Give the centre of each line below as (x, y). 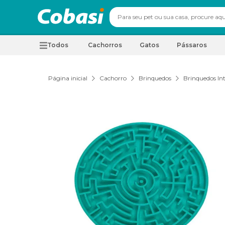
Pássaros (192, 45)
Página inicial (68, 78)
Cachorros (105, 45)
